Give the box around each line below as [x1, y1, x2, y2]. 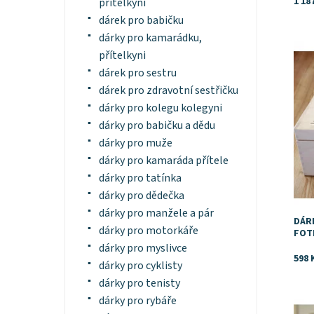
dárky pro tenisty [98, 275, 180, 292]
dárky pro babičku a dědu [98, 118, 215, 134]
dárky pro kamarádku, [98, 30, 202, 46]
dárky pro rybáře [98, 293, 177, 309]
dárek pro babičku [98, 13, 184, 29]
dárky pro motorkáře [98, 223, 198, 239]
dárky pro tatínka [98, 170, 182, 186]
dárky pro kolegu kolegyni [98, 100, 222, 116]
